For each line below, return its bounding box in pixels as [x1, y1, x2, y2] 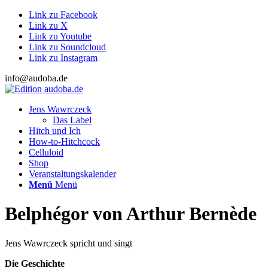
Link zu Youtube [29, 31, 92, 41]
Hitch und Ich [29, 126, 81, 136]
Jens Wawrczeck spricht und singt [5, 237, 132, 248]
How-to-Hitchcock [29, 136, 100, 147]
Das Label [53, 115, 92, 125]
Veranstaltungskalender [29, 169, 116, 179]
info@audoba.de [5, 73, 68, 83]
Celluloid [29, 147, 63, 157]
